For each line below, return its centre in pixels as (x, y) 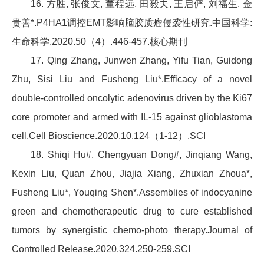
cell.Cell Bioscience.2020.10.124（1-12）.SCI (109, 136)
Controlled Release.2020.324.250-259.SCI (101, 249)
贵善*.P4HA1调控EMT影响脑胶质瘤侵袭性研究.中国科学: (132, 23)
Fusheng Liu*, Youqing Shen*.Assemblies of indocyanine (132, 193)
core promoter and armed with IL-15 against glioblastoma (132, 117)
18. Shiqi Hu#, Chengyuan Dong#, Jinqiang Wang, (141, 155)
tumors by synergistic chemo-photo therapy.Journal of (132, 230)
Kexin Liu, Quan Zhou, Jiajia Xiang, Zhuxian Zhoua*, (132, 174)
